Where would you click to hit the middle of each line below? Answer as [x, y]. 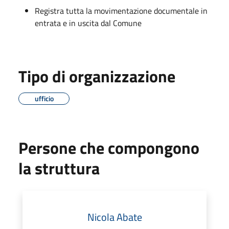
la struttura [59, 168]
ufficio [44, 98]
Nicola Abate [114, 217]
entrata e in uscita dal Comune [88, 23]
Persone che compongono [109, 147]
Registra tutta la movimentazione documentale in [121, 10]
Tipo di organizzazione [97, 76]
